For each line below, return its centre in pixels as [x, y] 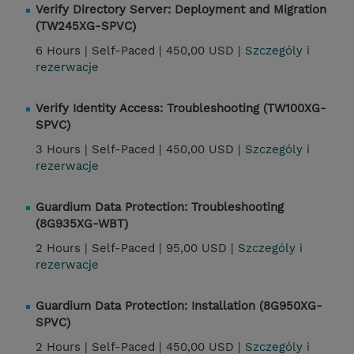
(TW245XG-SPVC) [86, 26]
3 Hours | [64, 150]
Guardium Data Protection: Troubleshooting [160, 207]
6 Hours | [64, 51]
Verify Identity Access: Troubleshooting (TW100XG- [181, 109]
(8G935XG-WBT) [82, 224]
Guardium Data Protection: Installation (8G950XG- [179, 306]
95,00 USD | [202, 249]
